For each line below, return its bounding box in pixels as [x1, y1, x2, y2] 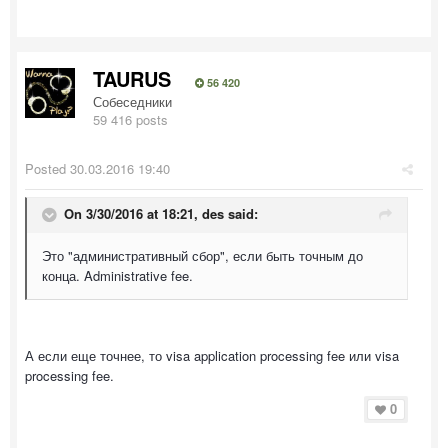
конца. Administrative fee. [42, 266, 193, 285]
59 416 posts [93, 110, 168, 129]
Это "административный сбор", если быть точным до [42, 246, 363, 265]
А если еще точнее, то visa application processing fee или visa [25, 346, 399, 365]
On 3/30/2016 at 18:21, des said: [64, 204, 258, 224]
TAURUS [93, 64, 171, 93]
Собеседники [93, 92, 172, 111]
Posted [25, 159, 70, 178]
